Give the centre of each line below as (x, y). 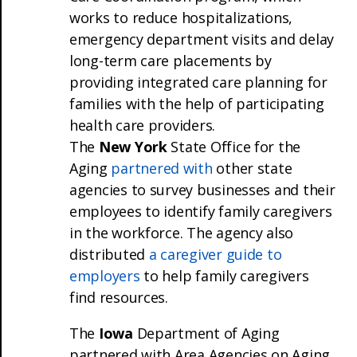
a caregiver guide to (215, 254)
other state (252, 168)
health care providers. (143, 125)
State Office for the (234, 146)
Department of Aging (206, 333)
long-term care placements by (171, 60)
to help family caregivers (224, 275)
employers (105, 275)
